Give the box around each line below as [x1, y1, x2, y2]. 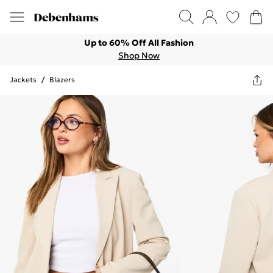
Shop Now [118, 50, 160, 61]
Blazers [49, 75, 75, 84]
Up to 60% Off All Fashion [84, 37, 194, 48]
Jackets [10, 75, 37, 84]
